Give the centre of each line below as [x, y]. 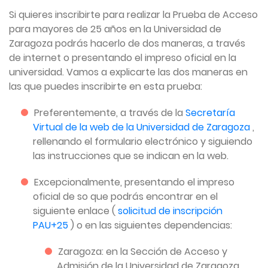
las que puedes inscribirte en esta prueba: [106, 86]
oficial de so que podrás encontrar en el [125, 196]
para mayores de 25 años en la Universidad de [115, 29]
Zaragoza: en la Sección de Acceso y [143, 251]
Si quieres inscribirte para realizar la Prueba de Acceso [133, 14]
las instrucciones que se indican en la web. [131, 156]
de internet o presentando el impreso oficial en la [123, 57]
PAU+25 [52, 225]
